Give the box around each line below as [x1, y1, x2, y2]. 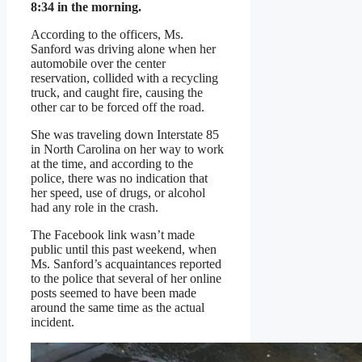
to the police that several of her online [31, 271, 221, 286]
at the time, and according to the [31, 157, 193, 171]
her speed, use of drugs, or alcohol [31, 186, 205, 200]
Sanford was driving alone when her [31, 42, 216, 57]
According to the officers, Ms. [31, 27, 183, 42]
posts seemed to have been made [31, 286, 196, 301]
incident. [31, 315, 74, 330]
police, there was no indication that [31, 171, 208, 186]
